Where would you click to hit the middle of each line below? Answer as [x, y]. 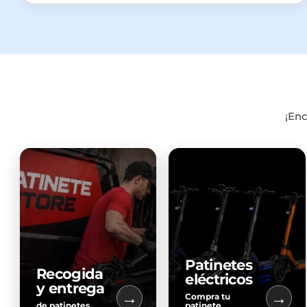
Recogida [70, 274]
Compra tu [208, 297]
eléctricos [219, 280]
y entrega [71, 288]
